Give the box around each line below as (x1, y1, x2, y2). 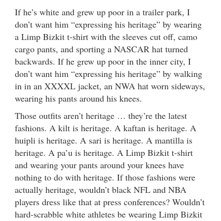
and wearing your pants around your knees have (15, 158, 184, 171)
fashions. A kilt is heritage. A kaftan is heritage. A (15, 121, 196, 134)
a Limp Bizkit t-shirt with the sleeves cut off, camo (15, 30, 197, 42)
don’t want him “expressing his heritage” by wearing (15, 18, 202, 30)
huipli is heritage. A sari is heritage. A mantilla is (15, 134, 192, 146)
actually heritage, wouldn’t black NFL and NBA (15, 183, 186, 195)
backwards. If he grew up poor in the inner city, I (15, 55, 191, 67)
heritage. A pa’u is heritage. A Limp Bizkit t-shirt (15, 146, 193, 158)
